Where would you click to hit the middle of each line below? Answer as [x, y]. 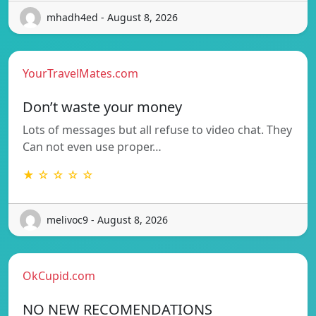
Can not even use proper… [92, 146]
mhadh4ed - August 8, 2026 [112, 18]
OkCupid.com [59, 275]
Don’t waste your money [102, 107]
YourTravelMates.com [80, 73]
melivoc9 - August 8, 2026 [107, 220]
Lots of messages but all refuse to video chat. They [157, 129]
